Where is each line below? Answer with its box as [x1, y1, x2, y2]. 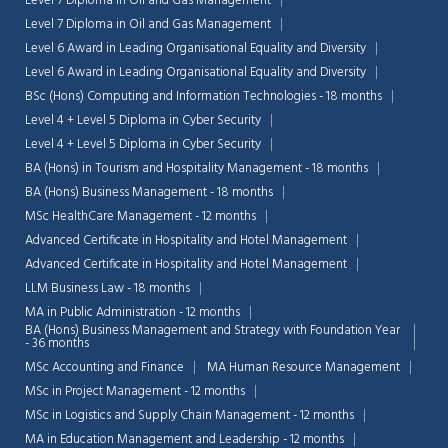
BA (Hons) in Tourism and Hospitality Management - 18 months [25, 158, 368, 180]
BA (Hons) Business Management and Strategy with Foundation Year [25, 320, 400, 342]
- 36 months [25, 333, 89, 355]
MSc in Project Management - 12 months [25, 381, 245, 403]
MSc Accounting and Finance [25, 357, 184, 379]
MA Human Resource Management [207, 357, 400, 379]
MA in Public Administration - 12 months [25, 302, 240, 324]
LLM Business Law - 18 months [25, 278, 190, 300]
